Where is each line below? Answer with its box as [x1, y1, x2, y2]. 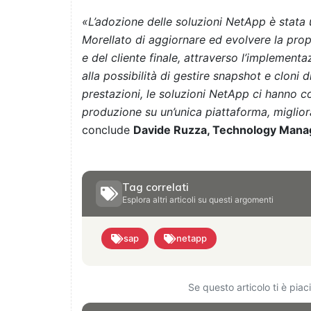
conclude [82, 123, 133, 137]
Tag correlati [122, 180, 189, 194]
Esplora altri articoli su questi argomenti [122, 194, 274, 205]
